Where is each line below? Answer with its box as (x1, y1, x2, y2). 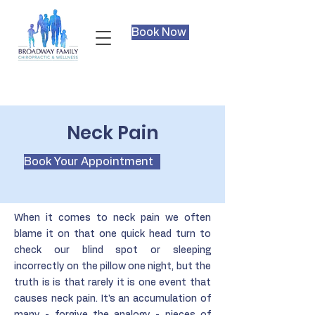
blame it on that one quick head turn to (14, 229, 211, 239)
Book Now (131, 27, 186, 38)
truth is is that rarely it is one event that (14, 278, 211, 288)
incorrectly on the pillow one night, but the (14, 262, 211, 271)
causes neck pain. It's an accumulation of (14, 294, 211, 304)
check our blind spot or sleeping (14, 245, 211, 255)
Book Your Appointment (24, 156, 153, 167)
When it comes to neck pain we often (14, 213, 211, 223)
